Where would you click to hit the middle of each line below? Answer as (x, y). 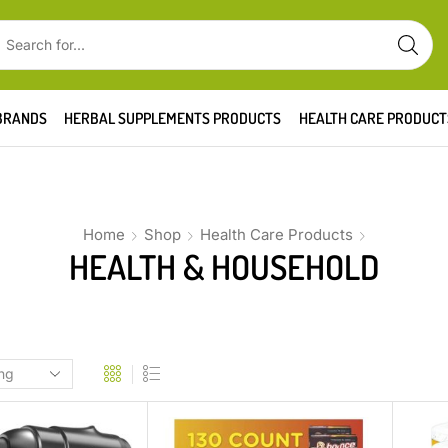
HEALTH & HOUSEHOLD (224, 266)
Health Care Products (276, 234)
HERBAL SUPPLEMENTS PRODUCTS (173, 118)
